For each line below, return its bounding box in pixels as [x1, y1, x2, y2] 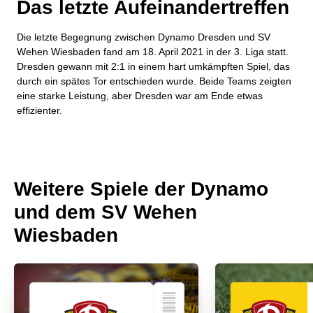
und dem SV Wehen [14, 201, 197, 224]
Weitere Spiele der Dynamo [14, 178, 268, 201]
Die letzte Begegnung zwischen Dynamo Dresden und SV [17, 31, 270, 43]
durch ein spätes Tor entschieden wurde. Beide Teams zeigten [17, 75, 291, 87]
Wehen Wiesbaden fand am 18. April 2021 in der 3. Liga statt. [17, 46, 289, 58]
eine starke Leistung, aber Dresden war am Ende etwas [17, 90, 263, 102]
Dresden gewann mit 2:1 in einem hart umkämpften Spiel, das [17, 61, 290, 73]
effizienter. [17, 105, 62, 117]
